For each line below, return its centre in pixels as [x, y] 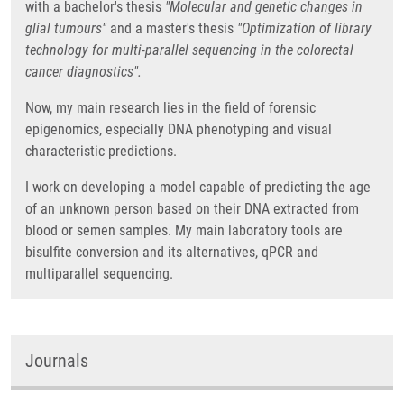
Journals [57, 361]
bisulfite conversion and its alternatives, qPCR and [172, 252]
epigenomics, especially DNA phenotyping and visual [179, 129]
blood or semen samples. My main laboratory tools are [184, 230]
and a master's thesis [172, 28]
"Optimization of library [304, 28]
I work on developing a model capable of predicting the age [198, 187]
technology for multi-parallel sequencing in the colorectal [189, 50]
